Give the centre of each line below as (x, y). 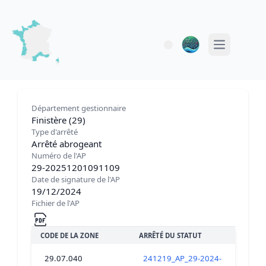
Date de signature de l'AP (75, 179)
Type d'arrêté (54, 132)
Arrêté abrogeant (66, 143)
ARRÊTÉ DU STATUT (170, 235)
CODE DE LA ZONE (69, 235)
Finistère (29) (58, 120)
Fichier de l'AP (55, 203)
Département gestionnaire (78, 108)
